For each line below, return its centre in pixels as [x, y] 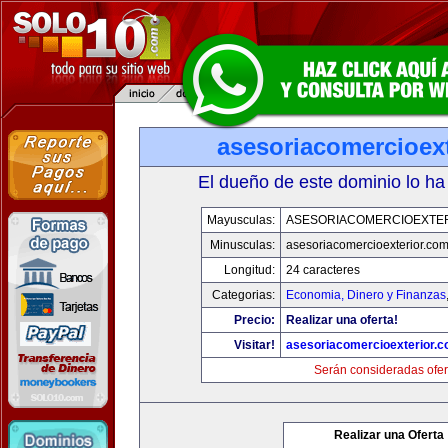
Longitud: [249, 270]
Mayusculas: [241, 220]
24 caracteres [323, 270]
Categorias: [243, 295]
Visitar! [254, 345]
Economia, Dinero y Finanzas [366, 295]
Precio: [254, 320]
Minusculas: [242, 245]
